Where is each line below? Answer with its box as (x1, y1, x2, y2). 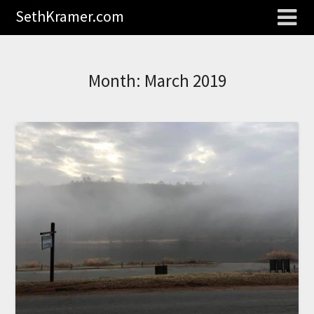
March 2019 (144, 69, 226, 92)
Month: (88, 69, 144, 92)
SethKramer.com (15, 6, 125, 26)
